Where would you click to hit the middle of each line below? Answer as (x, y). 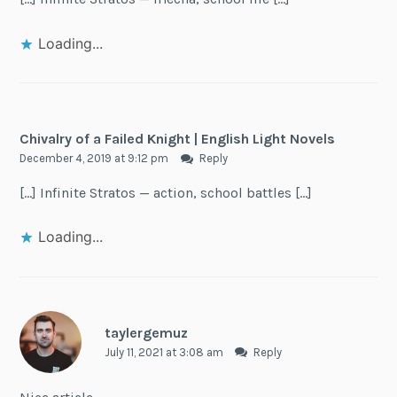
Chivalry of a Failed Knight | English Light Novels (178, 139)
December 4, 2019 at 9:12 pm (96, 159)
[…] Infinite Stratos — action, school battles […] (166, 192)
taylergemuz (146, 333)
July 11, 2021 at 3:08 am (165, 353)
